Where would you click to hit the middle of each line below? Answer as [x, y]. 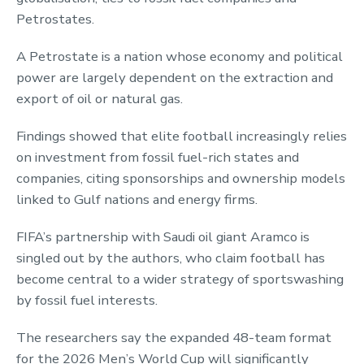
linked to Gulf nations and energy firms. [137, 199]
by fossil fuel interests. [87, 300]
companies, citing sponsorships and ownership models [181, 178]
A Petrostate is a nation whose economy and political [180, 56]
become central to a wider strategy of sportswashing [180, 279]
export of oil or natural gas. [100, 98]
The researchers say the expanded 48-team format [174, 337]
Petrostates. [55, 19]
